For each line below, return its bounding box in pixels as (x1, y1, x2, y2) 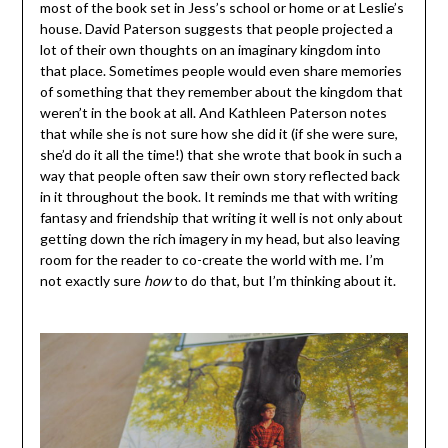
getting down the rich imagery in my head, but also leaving (39, 229, 400, 247)
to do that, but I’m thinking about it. (170, 271, 396, 289)
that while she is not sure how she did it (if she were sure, (39, 124, 398, 142)
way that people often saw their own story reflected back (39, 166, 400, 184)
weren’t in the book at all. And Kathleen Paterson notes (39, 103, 387, 121)
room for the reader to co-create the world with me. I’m (39, 250, 384, 268)
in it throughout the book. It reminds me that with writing (39, 187, 398, 205)
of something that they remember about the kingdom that (39, 82, 403, 100)
